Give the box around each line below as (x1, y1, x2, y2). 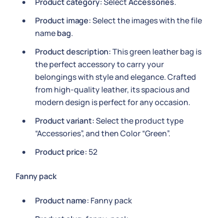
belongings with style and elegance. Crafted (35, 72, 196, 82)
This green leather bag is (111, 46, 202, 57)
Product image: (35, 15, 91, 26)
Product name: (35, 195, 90, 206)
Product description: (35, 46, 111, 57)
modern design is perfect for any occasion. (35, 97, 190, 108)
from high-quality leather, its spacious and (35, 84, 190, 95)
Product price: (35, 146, 87, 157)
